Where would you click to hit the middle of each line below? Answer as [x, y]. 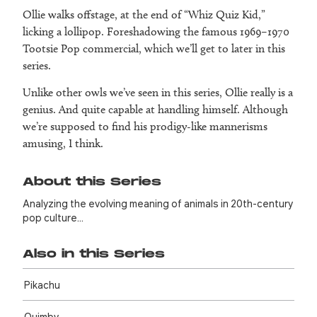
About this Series [92, 183]
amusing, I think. [63, 144]
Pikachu [42, 285]
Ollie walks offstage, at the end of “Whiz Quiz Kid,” [144, 15]
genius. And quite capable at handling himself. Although [155, 110]
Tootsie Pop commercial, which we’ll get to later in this [154, 49]
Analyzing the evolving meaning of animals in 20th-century [158, 203]
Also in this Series [94, 255]
